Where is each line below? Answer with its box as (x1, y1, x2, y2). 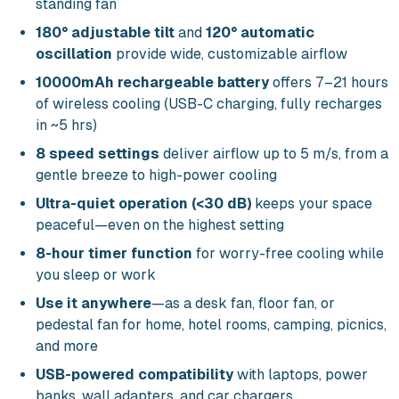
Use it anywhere (36, 295, 151, 312)
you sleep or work (36, 266, 156, 283)
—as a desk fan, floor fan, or (151, 295, 335, 312)
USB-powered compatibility (36, 366, 233, 383)
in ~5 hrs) (36, 117, 97, 134)
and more (36, 338, 98, 354)
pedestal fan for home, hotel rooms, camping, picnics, (36, 316, 387, 333)
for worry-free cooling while (192, 245, 384, 262)
